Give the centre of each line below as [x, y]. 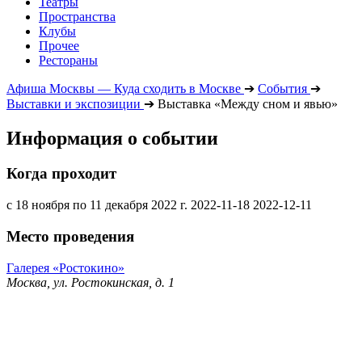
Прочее [59, 45]
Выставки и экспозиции [74, 103]
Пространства [77, 16]
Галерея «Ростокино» [65, 267]
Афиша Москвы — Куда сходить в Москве [124, 88]
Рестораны [68, 60]
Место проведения [70, 236]
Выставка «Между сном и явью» [248, 103]
